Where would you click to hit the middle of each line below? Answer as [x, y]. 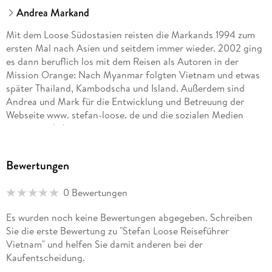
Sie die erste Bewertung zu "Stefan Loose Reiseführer [117, 231]
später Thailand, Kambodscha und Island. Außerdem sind [125, 88]
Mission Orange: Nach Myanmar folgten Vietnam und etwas [133, 75]
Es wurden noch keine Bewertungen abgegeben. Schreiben [129, 218]
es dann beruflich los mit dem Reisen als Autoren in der [122, 62]
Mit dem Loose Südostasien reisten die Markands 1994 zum [130, 35]
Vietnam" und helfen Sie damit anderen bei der [104, 244]
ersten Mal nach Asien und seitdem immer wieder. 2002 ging [134, 48]
